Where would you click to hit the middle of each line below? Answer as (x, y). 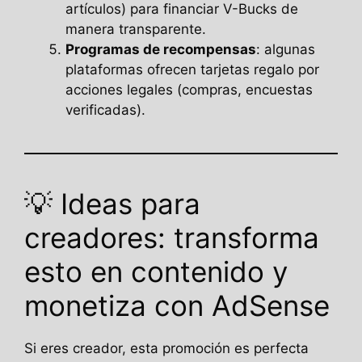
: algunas (286, 49)
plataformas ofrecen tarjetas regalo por (192, 69)
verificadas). (105, 109)
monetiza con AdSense (177, 305)
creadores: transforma (172, 237)
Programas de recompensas (161, 49)
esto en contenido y (156, 271)
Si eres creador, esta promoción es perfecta (166, 348)
